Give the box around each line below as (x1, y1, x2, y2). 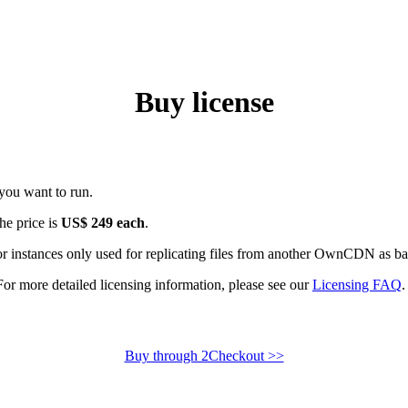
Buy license (134, 86, 274, 119)
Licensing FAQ (312, 277, 402, 293)
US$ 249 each (61, 215, 145, 231)
